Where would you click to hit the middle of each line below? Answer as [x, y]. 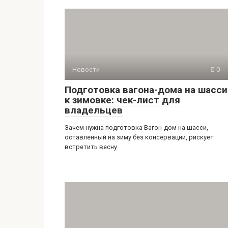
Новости [86, 69]
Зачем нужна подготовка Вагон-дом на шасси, [136, 127]
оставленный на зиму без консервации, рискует [139, 137]
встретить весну [91, 147]
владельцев [94, 110]
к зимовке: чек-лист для [122, 100]
